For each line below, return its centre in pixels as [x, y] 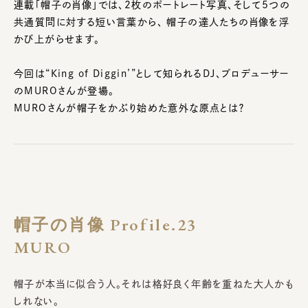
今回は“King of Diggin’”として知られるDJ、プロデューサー [152, 73]
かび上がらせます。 [57, 39]
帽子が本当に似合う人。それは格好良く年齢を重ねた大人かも [154, 284]
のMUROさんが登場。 [64, 90]
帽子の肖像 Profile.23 [106, 224]
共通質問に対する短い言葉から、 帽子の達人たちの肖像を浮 [152, 22]
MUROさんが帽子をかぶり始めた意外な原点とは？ [129, 108]
